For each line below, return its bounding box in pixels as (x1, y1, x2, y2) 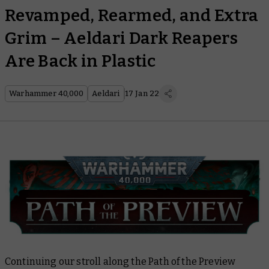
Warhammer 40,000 (9, 89, 84, 98)
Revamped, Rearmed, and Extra (5, 5, 259, 25)
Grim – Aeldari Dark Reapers (5, 28, 238, 48)
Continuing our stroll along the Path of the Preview (5, 255, 236, 267)
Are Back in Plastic (5, 51, 156, 71)
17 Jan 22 (124, 89, 160, 98)
